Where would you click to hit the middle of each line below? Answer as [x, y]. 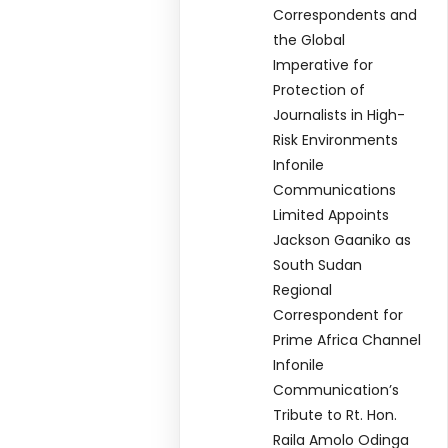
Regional [303, 290]
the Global [309, 40]
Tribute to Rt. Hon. [335, 415]
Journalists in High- [339, 115]
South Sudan [318, 265]
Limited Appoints [331, 215]
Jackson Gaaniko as [342, 240]
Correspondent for [338, 315]
